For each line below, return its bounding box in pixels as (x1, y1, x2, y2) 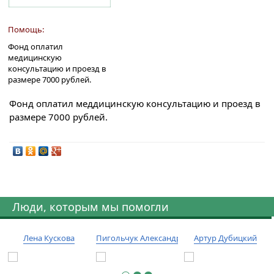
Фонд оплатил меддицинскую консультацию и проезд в (9, 97, 261, 110)
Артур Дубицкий (193, 232, 257, 244)
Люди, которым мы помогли (12, 199, 169, 215)
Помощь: (8, 23, 44, 35)
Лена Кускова (23, 232, 75, 244)
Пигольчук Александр (96, 232, 181, 244)
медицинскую (8, 52, 62, 64)
